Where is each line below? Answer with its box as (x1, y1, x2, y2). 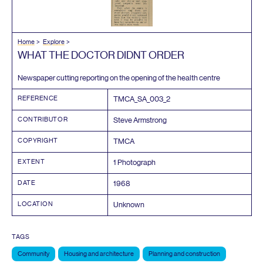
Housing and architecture (64, 249, 134, 258)
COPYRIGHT (18, 136, 58, 144)
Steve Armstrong (113, 115, 167, 124)
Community (18, 249, 49, 258)
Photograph (116, 157, 156, 167)
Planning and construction (149, 249, 220, 258)
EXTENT (18, 157, 45, 166)
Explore (43, 38, 65, 46)
